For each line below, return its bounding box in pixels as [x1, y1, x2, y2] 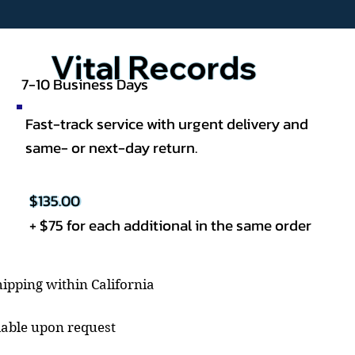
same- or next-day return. [25, 136, 198, 158]
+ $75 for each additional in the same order [29, 213, 312, 236]
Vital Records [50, 48, 257, 88]
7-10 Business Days [21, 72, 151, 95]
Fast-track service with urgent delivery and [25, 112, 309, 135]
